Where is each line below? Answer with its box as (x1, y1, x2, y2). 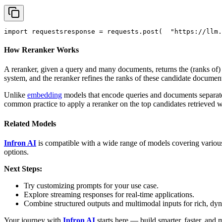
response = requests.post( (63, 27, 163, 35)
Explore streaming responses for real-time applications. (24, 190, 194, 199)
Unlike (4, 91, 27, 100)
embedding (27, 91, 62, 100)
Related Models (4, 119, 56, 128)
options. (4, 147, 29, 156)
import (4, 27, 28, 35)
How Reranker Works (4, 46, 79, 55)
